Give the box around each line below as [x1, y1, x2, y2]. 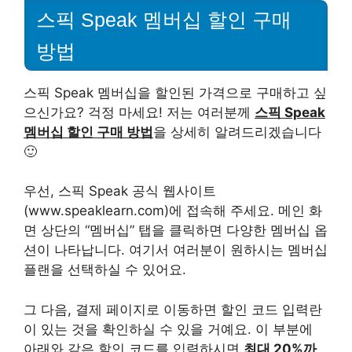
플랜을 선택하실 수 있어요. [24, 262, 186, 278]
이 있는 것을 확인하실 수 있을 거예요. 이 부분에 [24, 321, 313, 337]
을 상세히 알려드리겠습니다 [153, 123, 321, 140]
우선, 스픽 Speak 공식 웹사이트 [24, 183, 216, 200]
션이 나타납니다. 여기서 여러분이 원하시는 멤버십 [24, 242, 328, 258]
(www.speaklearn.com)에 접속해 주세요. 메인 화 [24, 203, 322, 219]
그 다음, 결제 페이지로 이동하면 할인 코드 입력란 [24, 301, 322, 317]
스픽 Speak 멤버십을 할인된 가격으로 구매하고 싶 [24, 84, 327, 101]
